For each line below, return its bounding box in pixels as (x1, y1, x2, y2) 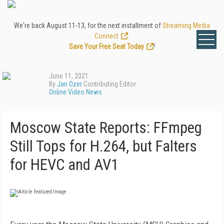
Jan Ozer (57, 80, 82, 88)
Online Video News (49, 88, 102, 96)
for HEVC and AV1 (10, 155, 118, 174)
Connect (94, 32, 118, 40)
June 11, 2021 (49, 72, 88, 80)
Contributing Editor (82, 80, 136, 88)
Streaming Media (162, 21, 210, 29)
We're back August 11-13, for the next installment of (14, 21, 162, 29)
